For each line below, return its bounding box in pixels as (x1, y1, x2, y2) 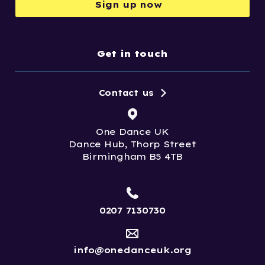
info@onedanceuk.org (73, 244, 192, 256)
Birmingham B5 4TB (82, 150, 183, 162)
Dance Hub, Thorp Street (69, 138, 196, 150)
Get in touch (97, 47, 168, 59)
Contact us (98, 87, 154, 98)
